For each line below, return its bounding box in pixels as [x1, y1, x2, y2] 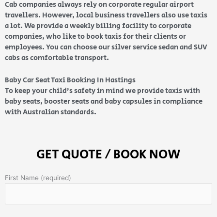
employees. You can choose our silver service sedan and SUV [5, 42, 207, 52]
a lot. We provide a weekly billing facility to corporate [5, 20, 191, 31]
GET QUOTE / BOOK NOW [36, 145, 181, 164]
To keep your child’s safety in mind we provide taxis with [5, 85, 200, 96]
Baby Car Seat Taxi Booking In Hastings [5, 75, 136, 85]
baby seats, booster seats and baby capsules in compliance [5, 96, 202, 107]
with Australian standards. [5, 107, 96, 117]
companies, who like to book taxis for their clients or [5, 31, 186, 42]
